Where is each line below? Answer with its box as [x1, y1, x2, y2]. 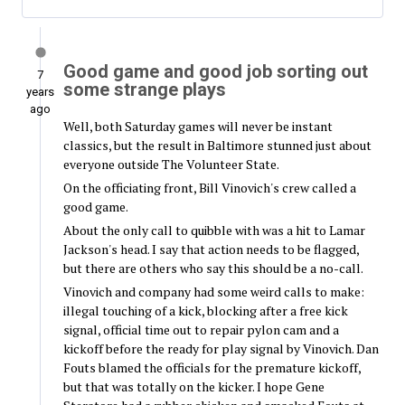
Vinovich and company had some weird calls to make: [62, 283, 364, 301]
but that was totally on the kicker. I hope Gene [62, 378, 325, 396]
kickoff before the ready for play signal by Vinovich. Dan [62, 340, 379, 358]
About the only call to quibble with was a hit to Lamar [62, 221, 365, 240]
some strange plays [62, 79, 226, 101]
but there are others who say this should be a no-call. [62, 259, 363, 278]
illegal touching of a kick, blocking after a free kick [62, 302, 348, 320]
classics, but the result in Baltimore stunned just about [62, 137, 372, 155]
